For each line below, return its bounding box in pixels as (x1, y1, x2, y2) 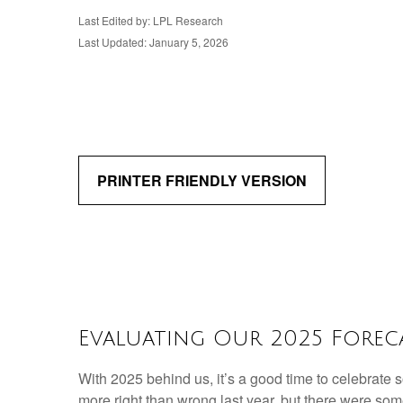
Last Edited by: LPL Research (78, 13, 223, 28)
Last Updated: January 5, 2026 (78, 34, 228, 49)
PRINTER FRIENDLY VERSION (97, 170, 307, 191)
